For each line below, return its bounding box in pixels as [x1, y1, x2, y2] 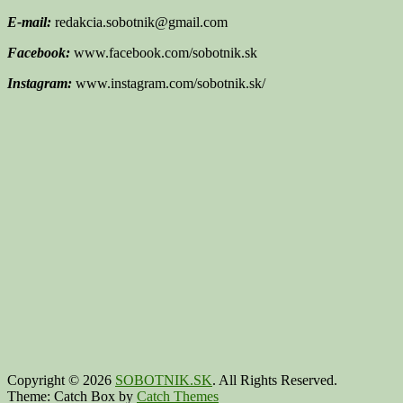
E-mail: [7, 13, 51, 30]
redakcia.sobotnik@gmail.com [51, 13, 228, 30]
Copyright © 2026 [7, 372, 115, 388]
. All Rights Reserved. [212, 372, 337, 388]
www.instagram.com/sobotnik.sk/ [72, 75, 265, 91]
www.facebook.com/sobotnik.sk [70, 44, 257, 60]
